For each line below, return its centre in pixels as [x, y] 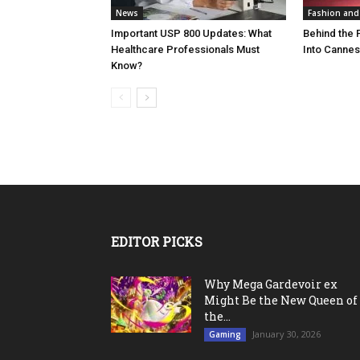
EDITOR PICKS [157, 242]
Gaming [225, 335]
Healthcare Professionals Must [185, 50]
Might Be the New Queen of [281, 301]
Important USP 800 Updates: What [191, 34]
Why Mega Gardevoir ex [271, 284]
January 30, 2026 [286, 334]
